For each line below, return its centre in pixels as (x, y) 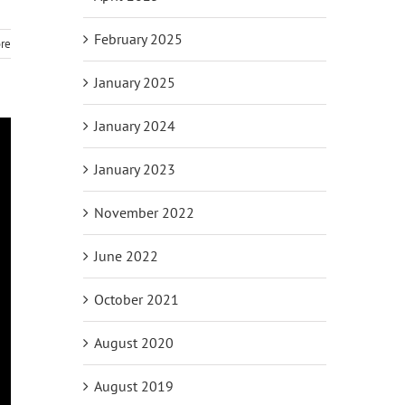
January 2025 (134, 83)
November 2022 (144, 213)
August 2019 (133, 386)
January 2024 (134, 126)
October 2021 (136, 300)
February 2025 (138, 39)
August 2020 (133, 343)
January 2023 (134, 170)
